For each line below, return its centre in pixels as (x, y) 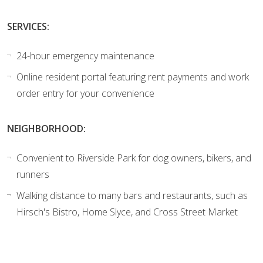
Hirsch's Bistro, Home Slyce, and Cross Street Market (127, 212)
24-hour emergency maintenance (85, 55)
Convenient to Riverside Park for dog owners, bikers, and (134, 158)
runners (33, 174)
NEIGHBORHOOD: (46, 128)
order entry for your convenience (85, 93)
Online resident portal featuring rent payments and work (133, 77)
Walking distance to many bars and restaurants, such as (132, 195)
